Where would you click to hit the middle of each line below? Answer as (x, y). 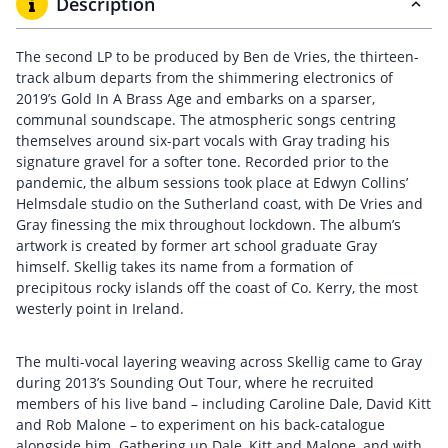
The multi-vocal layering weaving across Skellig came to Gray (219, 361)
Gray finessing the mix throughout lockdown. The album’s (208, 224)
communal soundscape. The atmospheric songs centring (206, 119)
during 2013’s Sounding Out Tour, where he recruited (195, 382)
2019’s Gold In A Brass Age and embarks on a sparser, (195, 98)
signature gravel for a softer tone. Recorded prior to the (202, 161)
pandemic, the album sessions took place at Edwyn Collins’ (212, 182)
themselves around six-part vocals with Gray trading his (203, 140)
